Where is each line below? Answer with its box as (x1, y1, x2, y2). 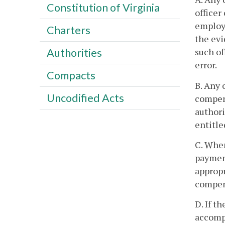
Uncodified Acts (46, 91, 124, 104)
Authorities (46, 46, 102, 59)
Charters (46, 23, 90, 37)
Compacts (46, 68, 95, 82)
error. (195, 59, 217, 71)
